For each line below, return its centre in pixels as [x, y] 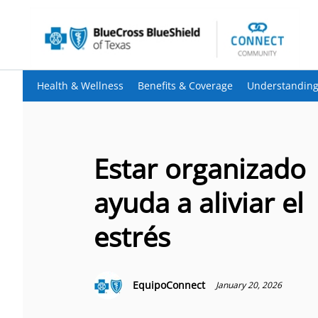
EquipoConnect [169, 285]
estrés [132, 236]
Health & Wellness [80, 86]
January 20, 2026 [249, 285]
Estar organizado [200, 168]
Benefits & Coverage [185, 86]
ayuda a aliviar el [199, 202]
